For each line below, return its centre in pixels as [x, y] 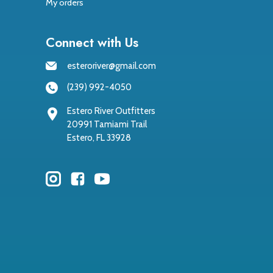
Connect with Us [92, 43]
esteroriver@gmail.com [111, 66]
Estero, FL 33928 [99, 138]
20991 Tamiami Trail [107, 125]
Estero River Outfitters [111, 111]
